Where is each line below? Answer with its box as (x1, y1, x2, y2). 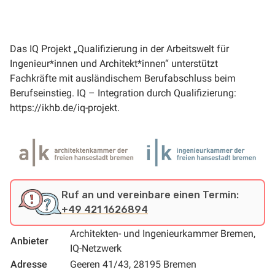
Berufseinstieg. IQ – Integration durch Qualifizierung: (10, 87, 236, 99)
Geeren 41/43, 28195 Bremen (70, 258, 196, 270)
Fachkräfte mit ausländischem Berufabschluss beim (10, 72, 236, 84)
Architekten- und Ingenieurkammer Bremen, (70, 227, 255, 239)
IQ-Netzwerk (70, 242, 122, 254)
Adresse (10, 258, 47, 270)
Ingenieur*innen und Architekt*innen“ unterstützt (10, 58, 218, 69)
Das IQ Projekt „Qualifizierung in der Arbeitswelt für (10, 43, 229, 55)
